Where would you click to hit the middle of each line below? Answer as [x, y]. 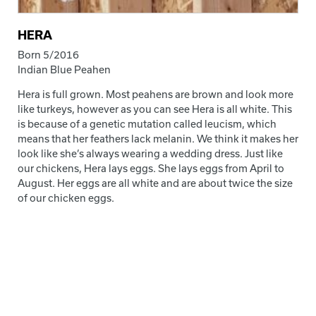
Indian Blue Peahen [64, 69]
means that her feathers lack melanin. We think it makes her [158, 138]
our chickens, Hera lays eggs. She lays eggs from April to [151, 168]
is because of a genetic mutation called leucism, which [147, 123]
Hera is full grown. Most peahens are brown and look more [156, 94]
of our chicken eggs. [66, 197]
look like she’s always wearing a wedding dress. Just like [150, 153]
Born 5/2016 [48, 54]
